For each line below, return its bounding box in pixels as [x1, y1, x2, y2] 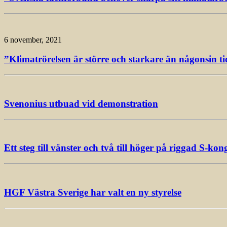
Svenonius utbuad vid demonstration [4, 98, 158, 109]
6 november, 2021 [4, 35, 62, 44]
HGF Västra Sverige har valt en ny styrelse [4, 186, 181, 198]
